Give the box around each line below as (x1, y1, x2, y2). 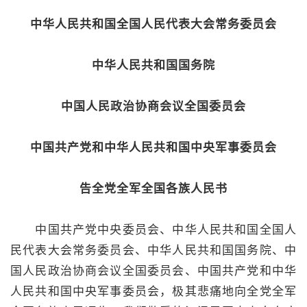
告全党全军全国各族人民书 (79, 182, 228, 195)
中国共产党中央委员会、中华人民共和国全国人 (10, 223, 297, 236)
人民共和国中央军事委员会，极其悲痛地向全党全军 (10, 284, 297, 298)
